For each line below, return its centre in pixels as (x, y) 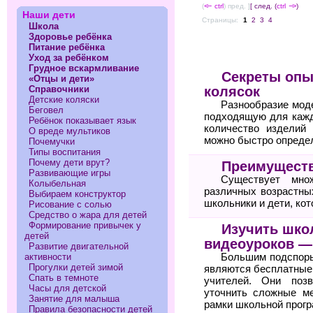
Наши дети (49, 14)
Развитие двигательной (79, 246)
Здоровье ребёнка (71, 36)
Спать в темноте (64, 277)
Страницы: (220, 20)
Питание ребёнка (67, 47)
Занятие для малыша (74, 298)
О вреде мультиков (70, 131)
